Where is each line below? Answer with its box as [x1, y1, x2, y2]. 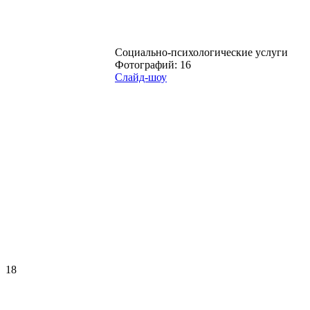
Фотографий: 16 [115, 58, 191, 71]
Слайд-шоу [115, 71, 167, 83]
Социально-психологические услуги [115, 46, 288, 58]
